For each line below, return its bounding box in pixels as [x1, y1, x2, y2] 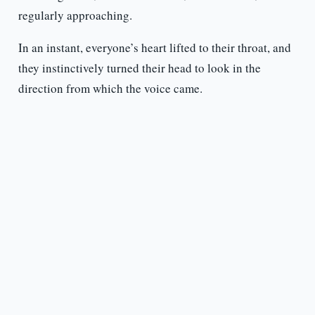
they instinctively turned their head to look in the [18, 60, 261, 77]
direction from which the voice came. [18, 80, 202, 97]
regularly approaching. [18, 7, 132, 24]
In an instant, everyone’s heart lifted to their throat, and [18, 39, 291, 56]
